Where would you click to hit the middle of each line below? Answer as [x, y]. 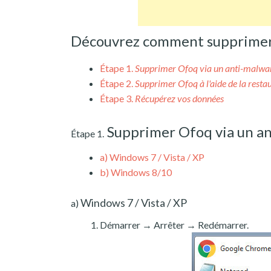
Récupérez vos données [179, 98]
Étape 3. [116, 98]
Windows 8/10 [140, 172]
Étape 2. [116, 83]
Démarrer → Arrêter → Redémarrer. [174, 224]
